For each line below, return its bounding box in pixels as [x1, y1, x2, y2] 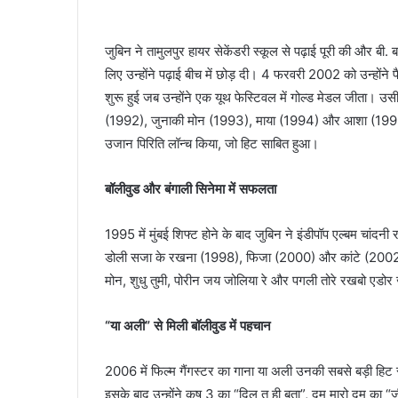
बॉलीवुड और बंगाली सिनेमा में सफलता [105, 180, 276, 198]
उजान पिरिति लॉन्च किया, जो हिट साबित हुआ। [105, 135, 319, 153]
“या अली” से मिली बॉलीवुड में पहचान [105, 317, 271, 335]
